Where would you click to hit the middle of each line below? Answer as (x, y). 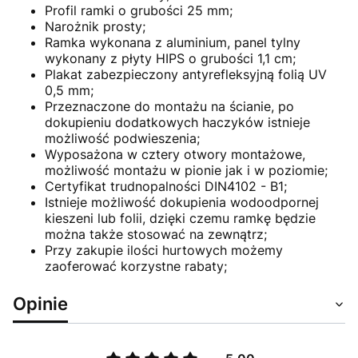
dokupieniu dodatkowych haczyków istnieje (177, 122)
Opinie (40, 303)
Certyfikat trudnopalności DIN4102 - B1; (166, 186)
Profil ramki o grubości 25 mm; (139, 10)
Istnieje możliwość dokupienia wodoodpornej (182, 202)
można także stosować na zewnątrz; (156, 234)
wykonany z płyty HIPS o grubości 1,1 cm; (170, 58)
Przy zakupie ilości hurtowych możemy (164, 250)
